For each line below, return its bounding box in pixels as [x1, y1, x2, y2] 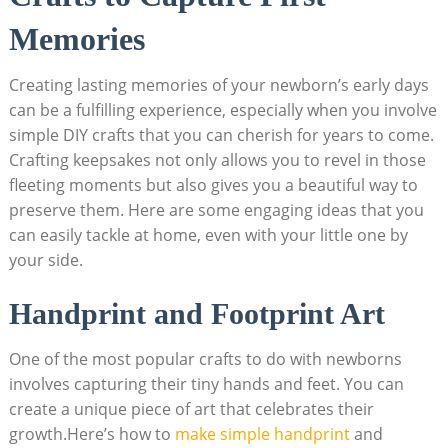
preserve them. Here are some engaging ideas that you [8, 198, 424, 221]
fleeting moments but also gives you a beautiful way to [8, 173, 418, 196]
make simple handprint [174, 422, 350, 445]
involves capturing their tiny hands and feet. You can [8, 372, 404, 395]
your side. [8, 248, 83, 271]
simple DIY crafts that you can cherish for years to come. [8, 123, 434, 146]
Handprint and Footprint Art [8, 296, 385, 330]
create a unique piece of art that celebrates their [8, 397, 374, 420]
